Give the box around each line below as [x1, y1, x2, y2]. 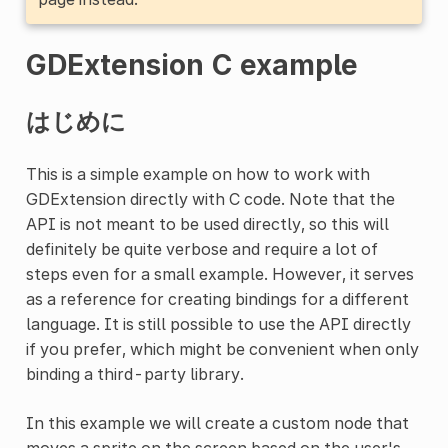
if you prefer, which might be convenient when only [25, 338, 419, 359]
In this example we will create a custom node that [25, 412, 409, 433]
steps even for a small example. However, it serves [25, 263, 414, 284]
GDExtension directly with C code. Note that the [25, 188, 395, 209]
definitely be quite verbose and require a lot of [25, 238, 378, 259]
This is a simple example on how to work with [25, 163, 370, 184]
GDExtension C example [25, 47, 358, 82]
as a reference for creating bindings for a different [25, 288, 409, 309]
